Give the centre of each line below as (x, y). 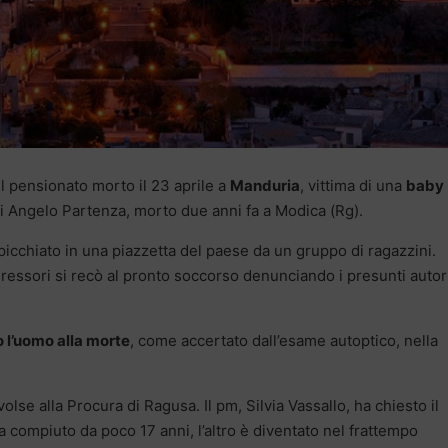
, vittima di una (353, 186)
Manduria (265, 186)
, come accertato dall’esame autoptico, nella (284, 341)
